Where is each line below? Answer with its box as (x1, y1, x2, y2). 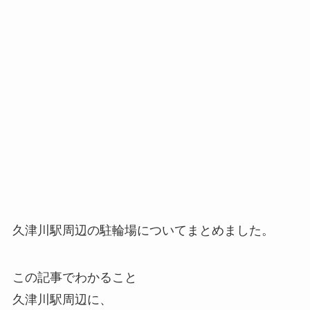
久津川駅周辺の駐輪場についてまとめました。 (12, 224, 274, 238)
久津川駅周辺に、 (12, 293, 112, 307)
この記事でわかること (12, 271, 137, 285)
